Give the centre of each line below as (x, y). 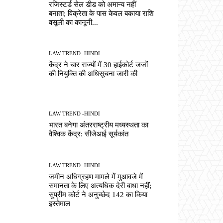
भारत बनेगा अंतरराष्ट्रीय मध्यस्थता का (99, 125)
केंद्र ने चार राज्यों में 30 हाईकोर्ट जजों (99, 65)
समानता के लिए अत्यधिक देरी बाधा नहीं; (100, 185)
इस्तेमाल (60, 203)
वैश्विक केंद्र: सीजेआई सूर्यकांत (89, 134)
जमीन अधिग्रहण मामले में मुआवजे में (96, 176)
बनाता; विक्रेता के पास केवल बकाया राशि (102, 13)
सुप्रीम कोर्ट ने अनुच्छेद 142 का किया (98, 194)
